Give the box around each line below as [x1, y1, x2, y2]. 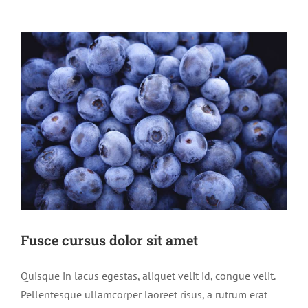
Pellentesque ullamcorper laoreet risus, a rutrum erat [21, 287, 267, 301]
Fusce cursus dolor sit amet [21, 230, 198, 249]
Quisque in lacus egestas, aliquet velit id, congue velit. [21, 268, 275, 283]
